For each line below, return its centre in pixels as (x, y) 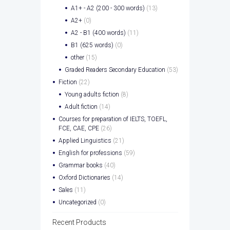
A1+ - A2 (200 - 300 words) (108, 8)
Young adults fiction (92, 94)
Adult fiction (81, 107)
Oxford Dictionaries (84, 177)
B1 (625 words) (92, 45)
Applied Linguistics (85, 140)
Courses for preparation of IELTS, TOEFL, (113, 119)
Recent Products (79, 222)
